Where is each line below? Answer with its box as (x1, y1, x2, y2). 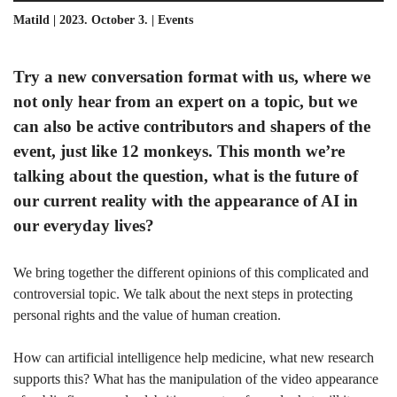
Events (158, 13, 193, 27)
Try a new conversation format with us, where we (13, 67, 370, 86)
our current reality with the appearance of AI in (13, 191, 358, 210)
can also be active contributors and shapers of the (13, 117, 370, 136)
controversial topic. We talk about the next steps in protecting (13, 286, 353, 301)
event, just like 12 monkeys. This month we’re (13, 142, 345, 160)
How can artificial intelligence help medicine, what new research (13, 350, 374, 365)
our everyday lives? (13, 216, 154, 235)
